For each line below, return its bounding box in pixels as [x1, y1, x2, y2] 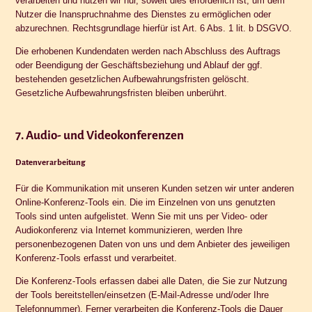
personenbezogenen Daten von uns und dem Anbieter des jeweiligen [15, 238, 290, 249]
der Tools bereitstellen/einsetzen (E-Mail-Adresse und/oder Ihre [15, 289, 270, 300]
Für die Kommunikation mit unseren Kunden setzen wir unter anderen [15, 182, 295, 194]
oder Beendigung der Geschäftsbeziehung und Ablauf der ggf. [15, 59, 263, 70]
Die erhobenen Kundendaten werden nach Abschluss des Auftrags [15, 45, 281, 56]
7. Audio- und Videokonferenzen [15, 128, 185, 142]
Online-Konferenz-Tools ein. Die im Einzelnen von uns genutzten [15, 196, 276, 208]
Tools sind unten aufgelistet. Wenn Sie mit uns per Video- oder [15, 210, 268, 221]
